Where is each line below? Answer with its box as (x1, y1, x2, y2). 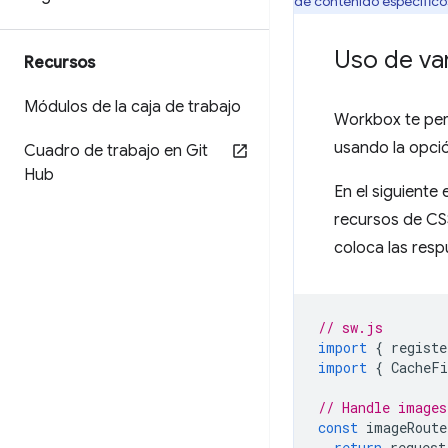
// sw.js (318, 318, 383, 337)
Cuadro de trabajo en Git (24, 141, 208, 161)
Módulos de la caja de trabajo (24, 97, 241, 117)
